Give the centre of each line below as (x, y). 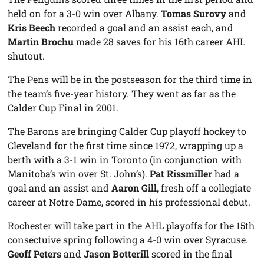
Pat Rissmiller (181, 173)
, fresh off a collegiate (204, 187)
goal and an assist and (60, 187)
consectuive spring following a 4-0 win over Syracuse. (128, 239)
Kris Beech (32, 27)
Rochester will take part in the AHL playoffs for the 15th (131, 225)
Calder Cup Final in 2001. (63, 107)
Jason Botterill (117, 253)
